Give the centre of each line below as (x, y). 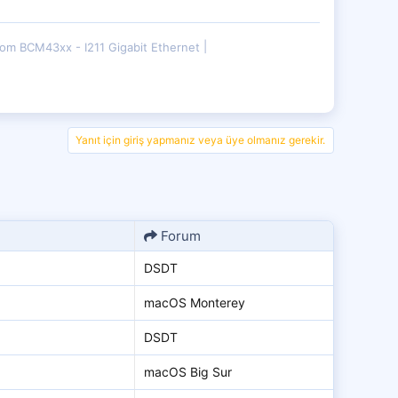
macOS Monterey (195, 303)
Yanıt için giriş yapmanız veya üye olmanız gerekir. (200, 140)
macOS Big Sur (188, 372)
